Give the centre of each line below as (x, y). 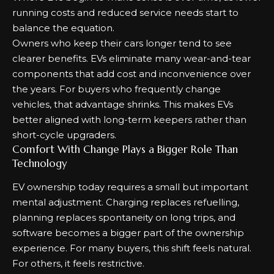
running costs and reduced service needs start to (125, 13)
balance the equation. (63, 28)
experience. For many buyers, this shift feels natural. (132, 248)
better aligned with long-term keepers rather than (129, 120)
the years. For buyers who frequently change (117, 89)
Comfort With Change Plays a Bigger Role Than (125, 149)
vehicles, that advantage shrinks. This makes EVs (123, 104)
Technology (40, 163)
